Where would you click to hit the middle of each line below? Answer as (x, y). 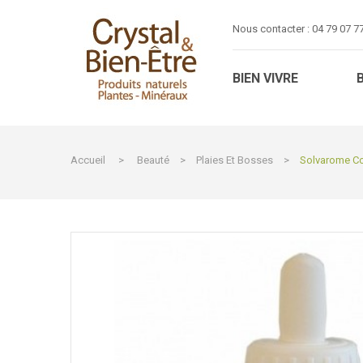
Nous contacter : (272, 28)
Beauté (153, 160)
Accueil (88, 160)
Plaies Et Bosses (235, 160)
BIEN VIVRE (265, 78)
